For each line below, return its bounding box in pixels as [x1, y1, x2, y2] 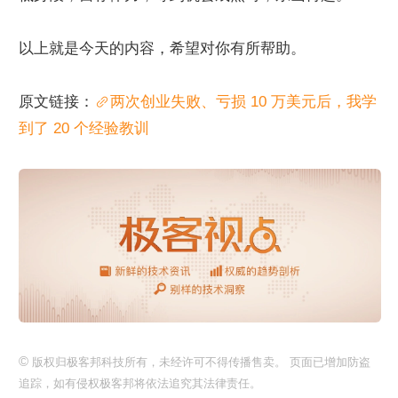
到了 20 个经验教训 [19, 120, 149, 137]
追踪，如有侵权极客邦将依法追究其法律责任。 [19, 376, 261, 390]
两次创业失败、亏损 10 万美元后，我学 [110, 93, 377, 110]
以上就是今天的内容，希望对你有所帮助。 [19, 40, 306, 57]
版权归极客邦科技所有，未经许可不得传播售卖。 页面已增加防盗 [28, 354, 370, 369]
